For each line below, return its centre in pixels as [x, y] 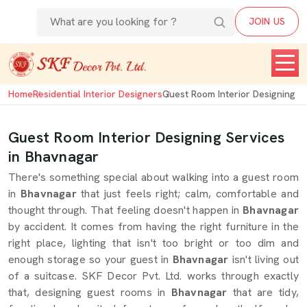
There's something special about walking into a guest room [153, 177]
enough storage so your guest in [89, 259]
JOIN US [267, 21]
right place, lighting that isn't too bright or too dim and [153, 243]
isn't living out [266, 259]
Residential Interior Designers [98, 94]
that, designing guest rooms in [87, 292]
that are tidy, [266, 292]
